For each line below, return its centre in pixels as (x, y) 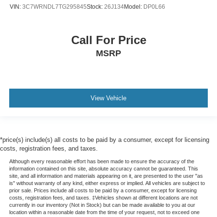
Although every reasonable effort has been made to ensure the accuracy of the (101, 162)
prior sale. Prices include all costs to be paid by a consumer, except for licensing (103, 191)
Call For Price (108, 40)
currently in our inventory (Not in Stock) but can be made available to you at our (102, 205)
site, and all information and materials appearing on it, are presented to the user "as (106, 176)
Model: (134, 7)
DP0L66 (154, 7)
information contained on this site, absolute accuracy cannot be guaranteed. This (103, 169)
